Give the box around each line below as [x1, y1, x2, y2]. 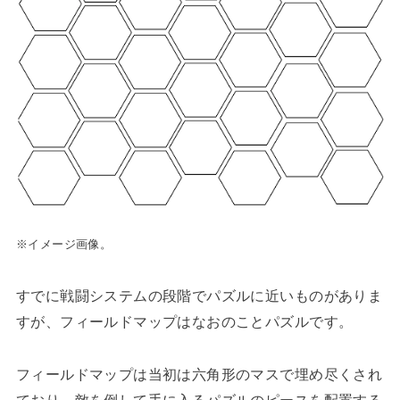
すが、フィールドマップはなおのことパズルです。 [15, 312, 354, 329]
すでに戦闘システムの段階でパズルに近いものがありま [15, 287, 383, 304]
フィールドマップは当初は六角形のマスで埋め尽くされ [15, 365, 383, 382]
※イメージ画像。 [15, 237, 112, 251]
